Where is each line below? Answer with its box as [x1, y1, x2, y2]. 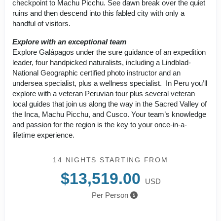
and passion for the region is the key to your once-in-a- [12, 120, 187, 129]
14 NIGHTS [53, 155, 100, 164]
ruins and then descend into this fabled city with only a [12, 8, 184, 17]
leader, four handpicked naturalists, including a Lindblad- [12, 58, 191, 67]
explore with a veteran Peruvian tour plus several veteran [12, 89, 195, 98]
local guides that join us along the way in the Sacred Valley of [12, 99, 207, 108]
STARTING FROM [99, 155, 168, 164]
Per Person [91, 190, 128, 199]
